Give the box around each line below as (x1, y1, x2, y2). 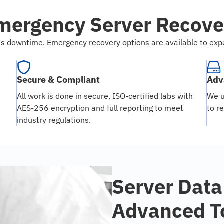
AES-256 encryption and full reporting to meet (17, 103, 183, 113)
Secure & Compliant (17, 74, 100, 86)
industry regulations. (17, 115, 91, 125)
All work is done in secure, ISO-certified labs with (17, 91, 193, 101)
